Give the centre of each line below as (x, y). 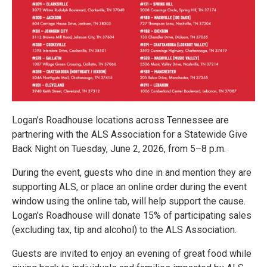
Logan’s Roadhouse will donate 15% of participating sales (132, 215)
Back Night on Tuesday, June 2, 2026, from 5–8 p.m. (119, 149)
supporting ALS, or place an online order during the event (129, 187)
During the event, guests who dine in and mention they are (132, 173)
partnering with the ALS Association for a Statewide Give (130, 134)
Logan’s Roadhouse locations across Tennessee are (120, 120)
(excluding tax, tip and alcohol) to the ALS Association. (124, 230)
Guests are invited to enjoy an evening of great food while (132, 254)
